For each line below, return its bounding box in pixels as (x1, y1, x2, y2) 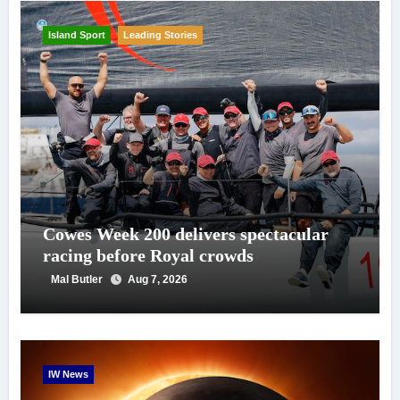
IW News (47, 368, 88, 379)
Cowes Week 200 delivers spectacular (42, 223, 329, 244)
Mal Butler (50, 272, 105, 286)
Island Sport (47, 29, 105, 40)
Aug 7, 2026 (127, 272, 187, 286)
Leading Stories (122, 29, 197, 40)
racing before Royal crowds (42, 245, 254, 265)
